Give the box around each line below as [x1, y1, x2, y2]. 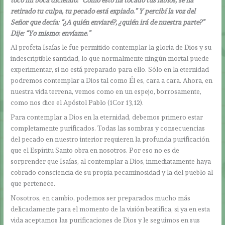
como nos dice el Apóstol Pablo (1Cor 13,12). [11, 98, 144, 107]
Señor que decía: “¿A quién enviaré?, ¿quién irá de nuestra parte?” [11, 18, 205, 26]
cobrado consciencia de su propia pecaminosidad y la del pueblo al [11, 168, 213, 177]
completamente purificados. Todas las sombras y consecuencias [11, 124, 205, 133]
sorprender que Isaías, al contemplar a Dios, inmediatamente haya [11, 157, 211, 166]
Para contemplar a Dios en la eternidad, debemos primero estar [11, 113, 203, 122]
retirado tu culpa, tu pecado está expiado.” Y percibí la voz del [11, 7, 196, 15]
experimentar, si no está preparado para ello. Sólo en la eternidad [11, 65, 209, 74]
